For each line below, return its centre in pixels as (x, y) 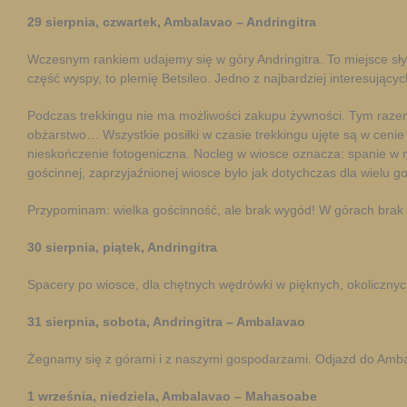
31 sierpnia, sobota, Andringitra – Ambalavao (166, 322)
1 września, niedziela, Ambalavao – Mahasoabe (172, 396)
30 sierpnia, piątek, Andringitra (122, 247)
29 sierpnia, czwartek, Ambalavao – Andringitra (172, 22)
